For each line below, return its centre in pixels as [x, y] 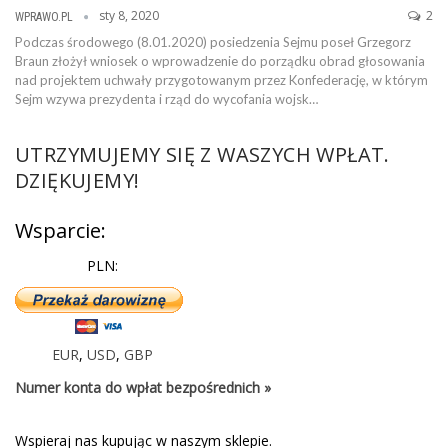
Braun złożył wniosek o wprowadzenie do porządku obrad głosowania [220, 60]
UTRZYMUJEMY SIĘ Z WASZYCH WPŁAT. [202, 154]
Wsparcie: [60, 230]
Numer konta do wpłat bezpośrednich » [143, 387]
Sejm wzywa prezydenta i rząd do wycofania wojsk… [166, 98]
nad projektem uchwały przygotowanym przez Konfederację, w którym [221, 79]
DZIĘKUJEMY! [77, 180]
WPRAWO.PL [45, 16]
